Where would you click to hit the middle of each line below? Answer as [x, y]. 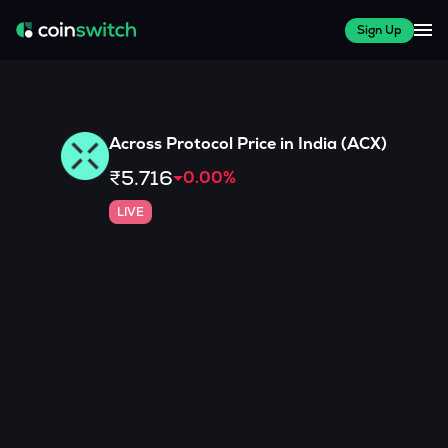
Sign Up [379, 29]
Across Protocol [171, 143]
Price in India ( [290, 143]
